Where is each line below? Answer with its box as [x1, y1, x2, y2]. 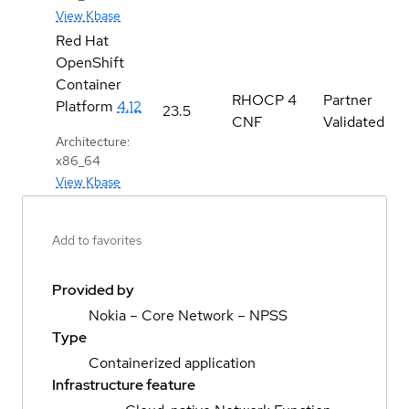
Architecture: [56, 132, 130, 150]
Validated [323, 111, 384, 131]
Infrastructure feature [52, 375, 195, 395]
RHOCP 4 [232, 89, 297, 110]
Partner [323, 89, 372, 110]
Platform [56, 96, 113, 116]
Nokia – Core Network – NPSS [89, 306, 288, 326]
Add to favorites [52, 232, 142, 249]
